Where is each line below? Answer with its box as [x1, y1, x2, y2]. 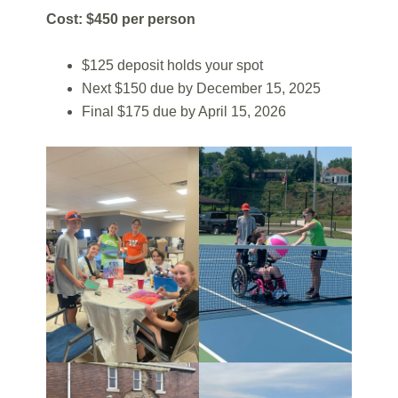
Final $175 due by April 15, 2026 [82, 104, 287, 119]
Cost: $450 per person [46, 12, 196, 27]
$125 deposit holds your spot [82, 58, 264, 73]
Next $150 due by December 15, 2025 [82, 81, 322, 96]
